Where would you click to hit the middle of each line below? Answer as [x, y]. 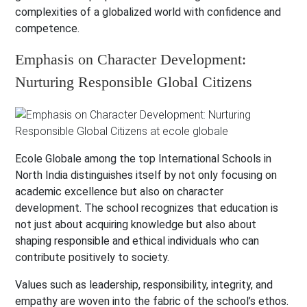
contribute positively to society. [93, 258]
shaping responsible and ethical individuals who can [137, 241]
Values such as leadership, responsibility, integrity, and [144, 285]
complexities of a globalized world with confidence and [148, 12]
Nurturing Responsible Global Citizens [134, 82]
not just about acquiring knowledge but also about [136, 225]
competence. [48, 29]
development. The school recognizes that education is [147, 208]
